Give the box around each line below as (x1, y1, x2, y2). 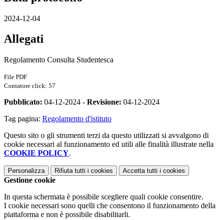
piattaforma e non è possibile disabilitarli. (4, 210, 130, 219)
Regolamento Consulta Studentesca (4, 55, 113, 64)
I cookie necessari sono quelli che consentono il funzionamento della (4, 201, 216, 210)
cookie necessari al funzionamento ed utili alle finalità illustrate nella (4, 140, 214, 149)
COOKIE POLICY (4, 149, 69, 158)
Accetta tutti (123, 167, 158, 175)
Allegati (4, 32, 44, 46)
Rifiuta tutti (55, 167, 85, 175)
